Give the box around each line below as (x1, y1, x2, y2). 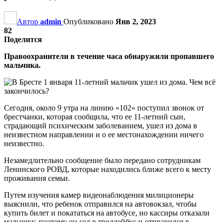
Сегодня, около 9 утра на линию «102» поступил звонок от (4, 103, 204, 112)
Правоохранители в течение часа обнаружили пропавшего (4, 52, 214, 60)
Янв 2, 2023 (115, 17, 156, 26)
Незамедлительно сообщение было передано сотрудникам (4, 156, 201, 165)
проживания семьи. (4, 173, 70, 182)
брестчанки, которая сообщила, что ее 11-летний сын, (4, 112, 185, 121)
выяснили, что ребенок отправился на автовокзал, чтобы (4, 199, 197, 208)
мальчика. (4, 60, 41, 69)
